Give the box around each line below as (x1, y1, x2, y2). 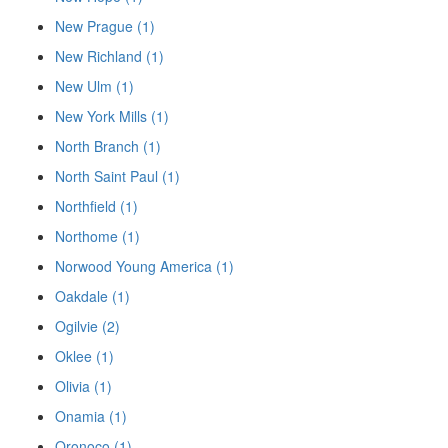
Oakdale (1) (55, 285, 130, 306)
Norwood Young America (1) (55, 255, 234, 276)
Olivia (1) (55, 375, 112, 396)
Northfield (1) (55, 195, 138, 216)
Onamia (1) (55, 405, 127, 426)
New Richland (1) (55, 45, 164, 66)
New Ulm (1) (55, 75, 134, 96)
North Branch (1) (55, 135, 161, 156)
